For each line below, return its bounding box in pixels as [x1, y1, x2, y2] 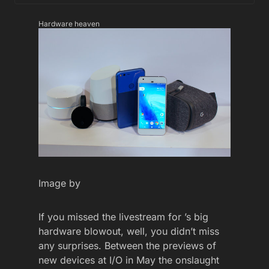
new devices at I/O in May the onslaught [38, 253, 219, 266]
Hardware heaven [38, 19, 100, 28]
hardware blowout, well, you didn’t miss [38, 225, 219, 237]
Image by [38, 177, 80, 189]
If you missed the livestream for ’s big [38, 210, 208, 223]
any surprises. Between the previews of [38, 239, 216, 252]
